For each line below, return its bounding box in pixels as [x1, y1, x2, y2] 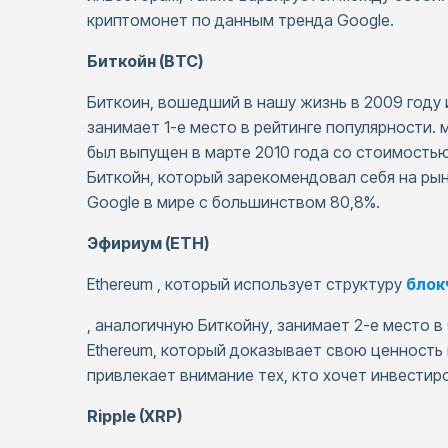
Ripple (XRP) [87, 406, 182, 426]
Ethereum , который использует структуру [87, 274, 406, 294]
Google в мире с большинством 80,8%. [87, 192, 384, 212]
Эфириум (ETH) [87, 233, 209, 253]
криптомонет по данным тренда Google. [87, 10, 394, 30]
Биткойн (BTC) [87, 51, 203, 71]
